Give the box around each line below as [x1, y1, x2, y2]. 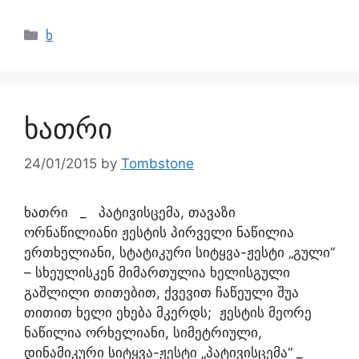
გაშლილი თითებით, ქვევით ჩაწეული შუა [24, 284, 299, 301]
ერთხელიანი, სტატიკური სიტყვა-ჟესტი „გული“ [24, 244, 335, 260]
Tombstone [121, 155, 194, 171]
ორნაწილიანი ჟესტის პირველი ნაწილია [24, 224, 294, 240]
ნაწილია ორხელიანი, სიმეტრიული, [24, 325, 262, 341]
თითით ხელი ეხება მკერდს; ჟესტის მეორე [24, 305, 312, 321]
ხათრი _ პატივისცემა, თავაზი [24, 204, 244, 220]
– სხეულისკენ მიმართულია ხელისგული [24, 264, 290, 280]
